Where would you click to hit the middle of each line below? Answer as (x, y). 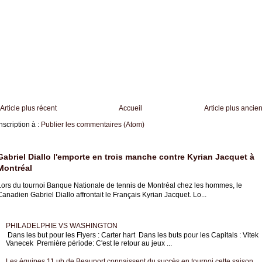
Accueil (130, 108)
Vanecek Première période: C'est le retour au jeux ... (89, 244)
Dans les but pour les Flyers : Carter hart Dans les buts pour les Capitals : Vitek (132, 235)
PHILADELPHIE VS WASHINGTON (61, 225)
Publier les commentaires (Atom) (92, 124)
